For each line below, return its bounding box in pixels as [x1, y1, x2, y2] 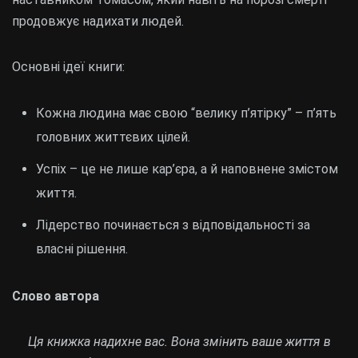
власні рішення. [36, 241, 128, 257]
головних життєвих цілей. [36, 129, 190, 145]
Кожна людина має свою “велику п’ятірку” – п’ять [36, 105, 336, 121]
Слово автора [12, 288, 99, 304]
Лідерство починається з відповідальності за [36, 217, 310, 233]
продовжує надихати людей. [12, 14, 184, 30]
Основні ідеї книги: [12, 59, 125, 75]
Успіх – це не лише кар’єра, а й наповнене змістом [36, 161, 338, 177]
